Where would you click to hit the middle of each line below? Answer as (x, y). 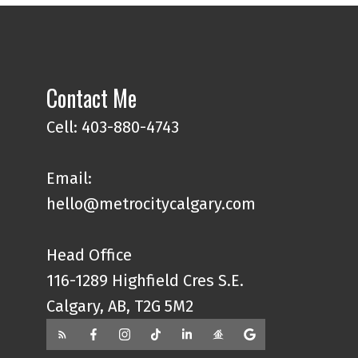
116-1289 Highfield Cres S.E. (145, 280)
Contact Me (92, 97)
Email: (70, 178)
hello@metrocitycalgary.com (151, 203)
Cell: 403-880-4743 (113, 127)
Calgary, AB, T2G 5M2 (120, 306)
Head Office (89, 255)
